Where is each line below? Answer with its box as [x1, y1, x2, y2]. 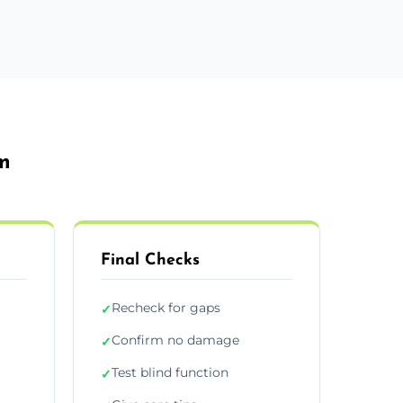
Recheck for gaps [112, 299, 220, 316]
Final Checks [101, 251, 200, 269]
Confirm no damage [112, 331, 239, 348]
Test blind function [112, 363, 228, 381]
